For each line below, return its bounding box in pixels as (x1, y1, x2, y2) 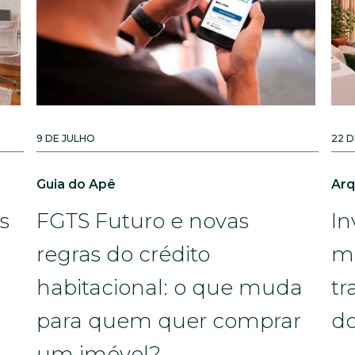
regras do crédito (36, 242, 210, 267)
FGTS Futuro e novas (36, 208, 249, 234)
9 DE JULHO (36, 132, 95, 144)
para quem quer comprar (36, 308, 301, 334)
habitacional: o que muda (36, 275, 303, 300)
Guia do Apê (36, 177, 116, 192)
